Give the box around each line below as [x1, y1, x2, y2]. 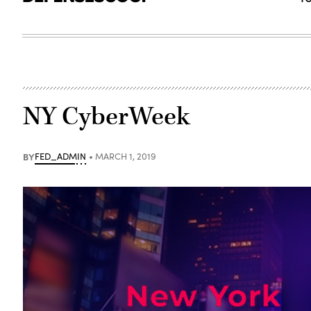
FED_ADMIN [35, 149, 87, 162]
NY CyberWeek [23, 99, 191, 133]
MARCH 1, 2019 [95, 149, 157, 162]
